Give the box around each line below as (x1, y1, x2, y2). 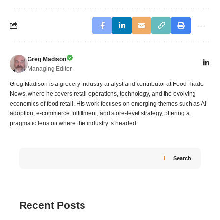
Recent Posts (19, 199, 85, 211)
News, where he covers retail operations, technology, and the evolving (10, 90, 196, 97)
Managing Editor (27, 65, 72, 72)
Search (173, 155, 191, 162)
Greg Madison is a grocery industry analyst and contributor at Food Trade (10, 80, 204, 87)
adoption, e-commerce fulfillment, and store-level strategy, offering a (10, 110, 190, 117)
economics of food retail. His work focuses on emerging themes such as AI (10, 100, 206, 107)
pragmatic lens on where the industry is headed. (10, 119, 137, 127)
